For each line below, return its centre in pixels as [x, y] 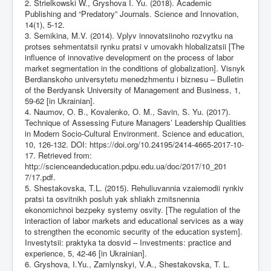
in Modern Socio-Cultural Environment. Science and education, [135, 133]
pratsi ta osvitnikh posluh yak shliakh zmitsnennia [112, 198]
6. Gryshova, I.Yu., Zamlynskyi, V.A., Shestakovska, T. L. [127, 264]
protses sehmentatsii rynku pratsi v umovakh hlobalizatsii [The [135, 46]
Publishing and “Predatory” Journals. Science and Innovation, [132, 13]
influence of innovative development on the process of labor [129, 57]
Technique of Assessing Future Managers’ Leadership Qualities [135, 122]
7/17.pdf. [40, 177]
